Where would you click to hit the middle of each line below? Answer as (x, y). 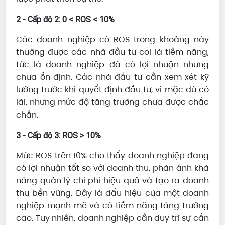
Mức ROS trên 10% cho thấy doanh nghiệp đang (113, 156)
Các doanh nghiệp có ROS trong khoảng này (113, 40)
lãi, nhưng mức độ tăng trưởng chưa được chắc (113, 102)
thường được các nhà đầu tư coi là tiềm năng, (113, 52)
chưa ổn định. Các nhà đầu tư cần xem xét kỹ (113, 77)
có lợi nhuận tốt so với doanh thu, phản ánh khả (113, 168)
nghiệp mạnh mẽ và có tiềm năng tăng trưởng (113, 206)
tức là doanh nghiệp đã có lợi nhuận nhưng (113, 65)
